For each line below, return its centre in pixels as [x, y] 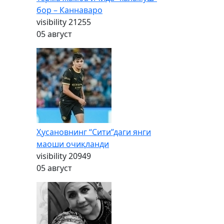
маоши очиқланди [73, 144]
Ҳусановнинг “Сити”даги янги [94, 132]
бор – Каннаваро [69, 10]
